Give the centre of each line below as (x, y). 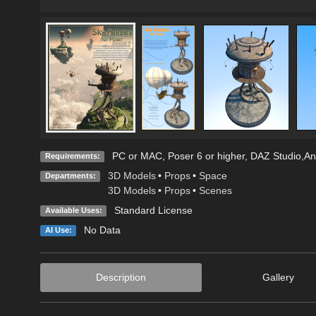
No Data (102, 230)
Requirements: (72, 156)
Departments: (70, 175)
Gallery (278, 277)
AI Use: (58, 230)
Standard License (153, 210)
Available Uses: (73, 210)
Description (121, 277)
